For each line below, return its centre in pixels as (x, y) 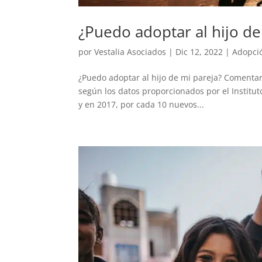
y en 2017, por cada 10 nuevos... (142, 104)
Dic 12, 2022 (199, 51)
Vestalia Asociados (130, 51)
